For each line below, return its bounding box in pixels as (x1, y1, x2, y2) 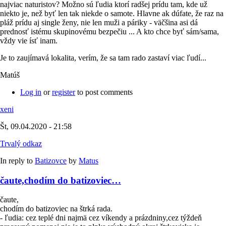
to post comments (75, 88, 133, 97)
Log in (20, 88, 41, 97)
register (52, 88, 75, 97)
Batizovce (35, 156, 67, 165)
